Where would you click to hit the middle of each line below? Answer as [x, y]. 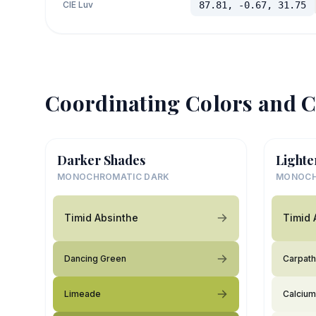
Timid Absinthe [101, 218]
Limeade [83, 293]
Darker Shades [101, 160]
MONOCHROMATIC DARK [114, 176]
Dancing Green [95, 258]
